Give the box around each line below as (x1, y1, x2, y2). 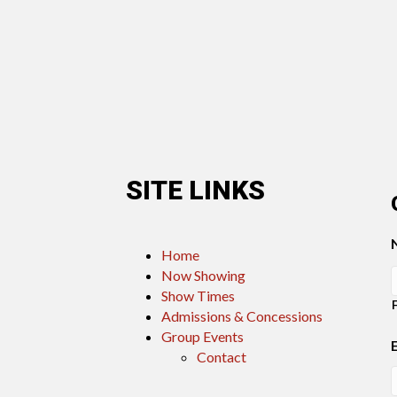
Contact (197, 348, 246, 365)
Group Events (161, 328, 244, 345)
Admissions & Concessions (161, 307, 323, 324)
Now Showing (161, 267, 245, 284)
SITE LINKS (126, 175, 265, 206)
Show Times (161, 287, 235, 304)
